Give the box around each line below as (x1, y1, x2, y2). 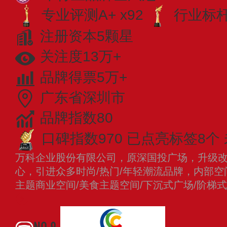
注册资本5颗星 (40, 28, 133, 45)
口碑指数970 (42, 131, 123, 147)
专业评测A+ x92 (42, 7, 143, 23)
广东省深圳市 (40, 89, 125, 105)
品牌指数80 (40, 109, 113, 126)
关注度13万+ (40, 49, 121, 65)
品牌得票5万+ (40, 69, 127, 85)
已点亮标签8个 (127, 131, 220, 147)
